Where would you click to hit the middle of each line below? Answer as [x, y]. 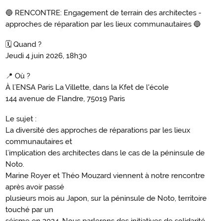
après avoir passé [35, 187]
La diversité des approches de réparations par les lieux [98, 130]
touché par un [29, 210]
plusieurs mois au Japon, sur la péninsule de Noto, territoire [106, 199]
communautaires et [39, 142]
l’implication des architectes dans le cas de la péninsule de [105, 153]
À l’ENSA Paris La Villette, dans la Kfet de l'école [87, 88]
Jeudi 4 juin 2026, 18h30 [46, 56]
